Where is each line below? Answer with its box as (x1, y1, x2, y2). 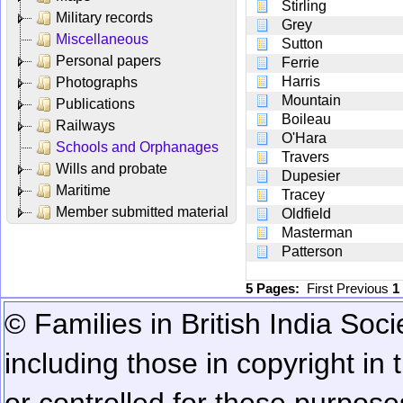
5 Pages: (246, 280, 307, 296)
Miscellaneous (56, 31, 148, 47)
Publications (56, 95, 135, 112)
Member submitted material (56, 203, 228, 219)
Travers (282, 148, 329, 165)
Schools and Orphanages (56, 139, 219, 155)
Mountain (282, 92, 341, 108)
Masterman (282, 224, 353, 240)
